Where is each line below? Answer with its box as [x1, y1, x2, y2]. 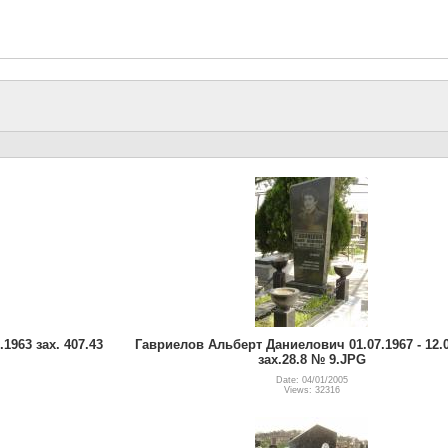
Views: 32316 [283, 384, 340, 395]
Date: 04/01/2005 [275, 374, 348, 385]
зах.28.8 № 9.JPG [257, 351, 366, 367]
